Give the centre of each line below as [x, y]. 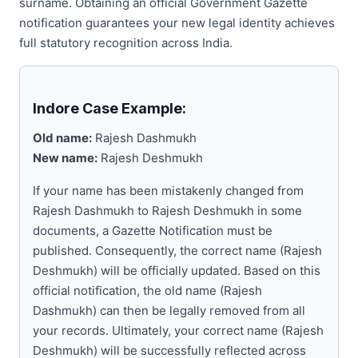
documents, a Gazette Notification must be [153, 230]
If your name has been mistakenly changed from [168, 190]
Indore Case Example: [109, 108]
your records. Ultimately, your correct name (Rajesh [178, 330]
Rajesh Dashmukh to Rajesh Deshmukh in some [167, 210]
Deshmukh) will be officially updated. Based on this [177, 270]
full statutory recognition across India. [126, 42]
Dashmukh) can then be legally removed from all [169, 310]
